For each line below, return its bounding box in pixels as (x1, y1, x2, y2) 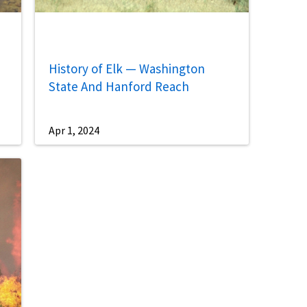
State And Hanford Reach (48, 77, 189, 95)
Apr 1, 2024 (48, 123, 99, 138)
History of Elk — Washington (48, 60, 205, 77)
